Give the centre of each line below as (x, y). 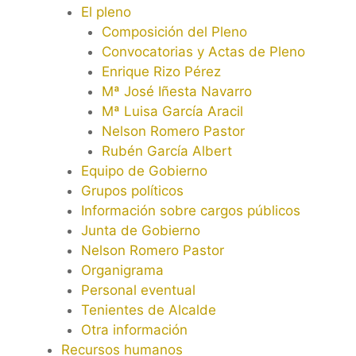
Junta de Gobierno (141, 231)
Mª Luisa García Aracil (172, 112)
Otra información (134, 330)
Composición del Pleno (174, 32)
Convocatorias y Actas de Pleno (203, 52)
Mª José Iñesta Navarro (176, 92)
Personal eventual (138, 290)
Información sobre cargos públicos (191, 211)
